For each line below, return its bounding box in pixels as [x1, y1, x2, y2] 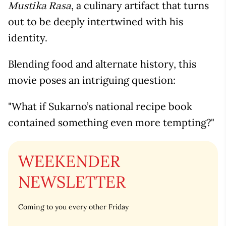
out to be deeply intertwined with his [8, 15, 183, 28]
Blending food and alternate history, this [8, 57, 196, 70]
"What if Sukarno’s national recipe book [8, 99, 192, 112]
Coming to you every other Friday [18, 202, 129, 211]
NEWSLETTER [18, 171, 126, 192]
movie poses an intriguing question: [8, 73, 176, 86]
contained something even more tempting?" [8, 116, 214, 129]
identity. [8, 31, 47, 44]
